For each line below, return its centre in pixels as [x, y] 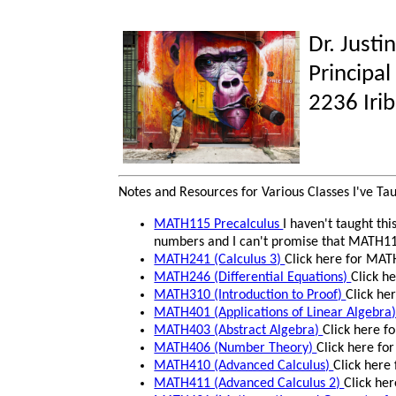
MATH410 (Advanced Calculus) [244, 366]
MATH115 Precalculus [219, 225]
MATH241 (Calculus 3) [220, 260]
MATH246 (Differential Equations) [253, 278]
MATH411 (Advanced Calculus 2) [249, 384]
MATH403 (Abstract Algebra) [239, 331]
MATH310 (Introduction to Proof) [250, 295]
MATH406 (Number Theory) [236, 348]
